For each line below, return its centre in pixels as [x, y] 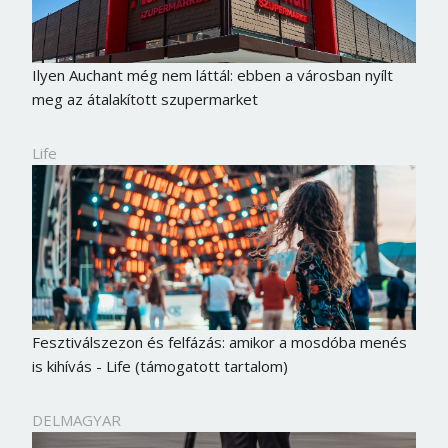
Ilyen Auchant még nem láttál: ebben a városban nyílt [212, 75]
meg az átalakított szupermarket [144, 99]
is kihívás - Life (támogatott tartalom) [159, 366]
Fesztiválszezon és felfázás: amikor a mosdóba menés [219, 342]
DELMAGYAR [76, 420]
